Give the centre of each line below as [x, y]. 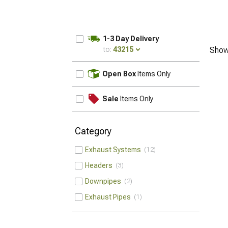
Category [93, 131]
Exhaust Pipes [109, 197]
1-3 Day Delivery [131, 39]
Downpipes [105, 181]
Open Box [119, 74]
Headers [100, 165]
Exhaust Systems [115, 150]
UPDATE [182, 70]
